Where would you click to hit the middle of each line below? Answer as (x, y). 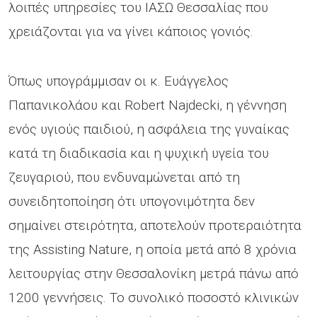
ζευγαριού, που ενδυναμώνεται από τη (124, 177)
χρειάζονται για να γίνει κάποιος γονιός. (136, 31)
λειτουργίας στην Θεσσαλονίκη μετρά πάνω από (154, 273)
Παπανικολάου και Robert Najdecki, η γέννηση (148, 105)
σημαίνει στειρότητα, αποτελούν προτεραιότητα (155, 225)
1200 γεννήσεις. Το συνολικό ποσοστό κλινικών (154, 297)
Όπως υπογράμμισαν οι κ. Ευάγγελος (119, 81)
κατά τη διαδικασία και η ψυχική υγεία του (139, 153)
